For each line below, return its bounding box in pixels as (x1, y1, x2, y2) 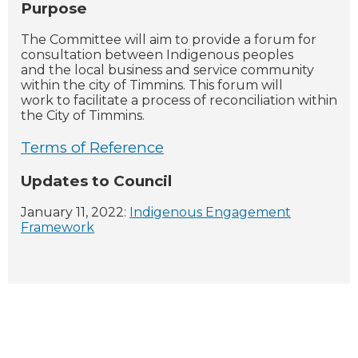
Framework (21, 220, 94, 236)
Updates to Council (21, 171, 172, 190)
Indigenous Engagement (129, 205, 291, 221)
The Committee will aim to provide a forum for (21, 32, 316, 48)
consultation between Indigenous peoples (21, 47, 293, 63)
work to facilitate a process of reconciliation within (21, 93, 337, 109)
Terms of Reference (21, 137, 164, 157)
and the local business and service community (21, 62, 314, 78)
